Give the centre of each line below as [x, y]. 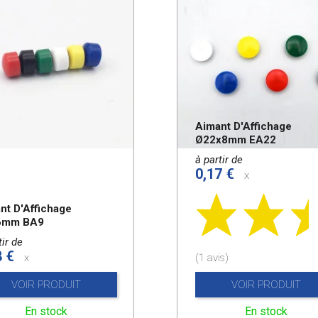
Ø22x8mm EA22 [236, 140]
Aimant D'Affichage [243, 127]
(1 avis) [212, 257]
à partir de [219, 160]
